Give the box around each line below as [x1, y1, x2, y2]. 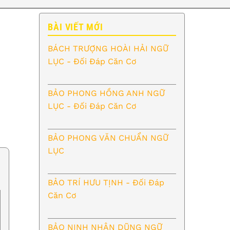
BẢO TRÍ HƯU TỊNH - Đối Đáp [48, 177, 164, 187]
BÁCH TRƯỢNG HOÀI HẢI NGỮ [48, 43, 168, 53]
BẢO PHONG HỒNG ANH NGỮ [48, 88, 165, 98]
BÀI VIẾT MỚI [48, 22, 103, 32]
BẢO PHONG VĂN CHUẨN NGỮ [48, 132, 168, 143]
